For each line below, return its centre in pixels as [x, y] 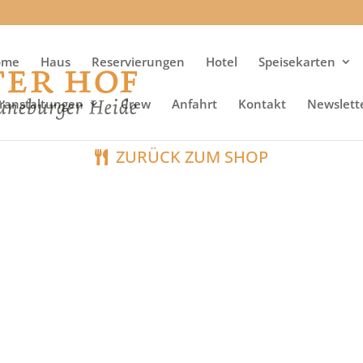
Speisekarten [297, 62]
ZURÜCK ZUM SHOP [192, 157]
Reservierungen [138, 62]
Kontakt [262, 104]
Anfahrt [194, 104]
